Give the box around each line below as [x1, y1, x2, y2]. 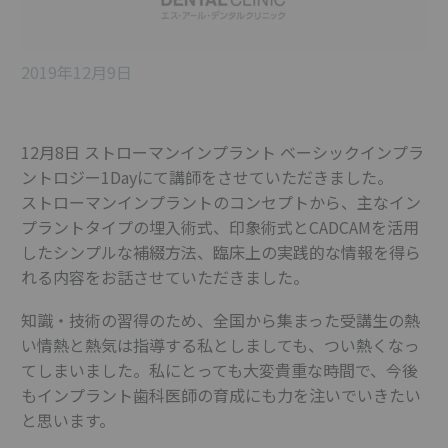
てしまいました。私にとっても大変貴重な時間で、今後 [21, 357, 418, 382]
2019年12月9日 [21, 60, 132, 85]
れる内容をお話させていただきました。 [21, 265, 309, 290]
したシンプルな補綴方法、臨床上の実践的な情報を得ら [21, 240, 421, 265]
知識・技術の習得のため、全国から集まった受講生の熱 [21, 307, 420, 332]
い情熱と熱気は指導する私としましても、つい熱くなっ [21, 332, 420, 357]
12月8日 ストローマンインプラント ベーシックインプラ [21, 140, 424, 165]
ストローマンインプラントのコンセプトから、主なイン [21, 190, 421, 215]
